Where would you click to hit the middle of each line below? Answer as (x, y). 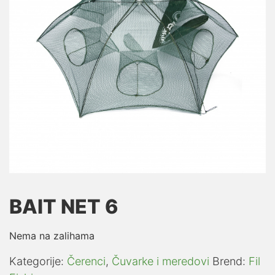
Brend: (230, 261)
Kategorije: (38, 261)
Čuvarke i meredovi (161, 261)
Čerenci (86, 261)
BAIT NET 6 (64, 206)
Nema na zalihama (52, 235)
